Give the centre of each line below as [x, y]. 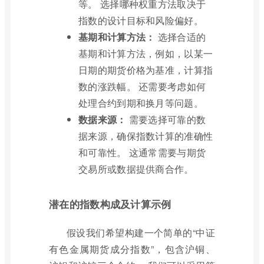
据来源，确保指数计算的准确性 [146, 136]
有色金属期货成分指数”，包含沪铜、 [132, 249]
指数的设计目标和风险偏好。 [141, 20]
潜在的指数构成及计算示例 [110, 204]
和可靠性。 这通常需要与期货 [142, 152]
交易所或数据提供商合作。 [136, 169]
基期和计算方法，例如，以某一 [146, 53]
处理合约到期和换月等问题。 [141, 103]
